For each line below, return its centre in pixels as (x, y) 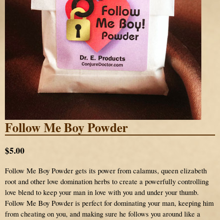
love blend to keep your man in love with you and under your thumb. (102, 192)
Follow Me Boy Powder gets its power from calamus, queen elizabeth (106, 170)
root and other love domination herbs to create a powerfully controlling (107, 181)
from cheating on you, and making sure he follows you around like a (103, 214)
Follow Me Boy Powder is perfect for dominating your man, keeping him (109, 203)
